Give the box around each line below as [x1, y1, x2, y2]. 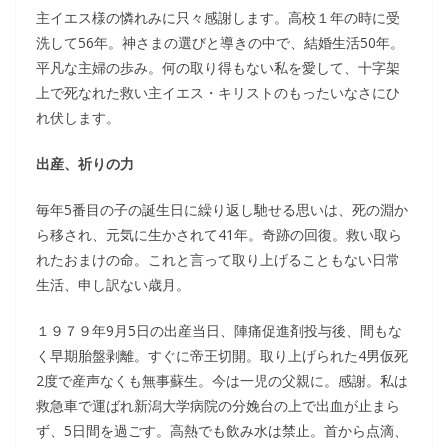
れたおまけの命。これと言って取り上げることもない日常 [36, 250, 400, 269]
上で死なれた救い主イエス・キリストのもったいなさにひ [36, 83, 400, 102]
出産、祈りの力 [36, 154, 134, 173]
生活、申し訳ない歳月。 [36, 275, 190, 294]
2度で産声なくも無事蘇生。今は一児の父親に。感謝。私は [36, 371, 408, 390]
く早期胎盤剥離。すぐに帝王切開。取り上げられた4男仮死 [36, 346, 408, 365]
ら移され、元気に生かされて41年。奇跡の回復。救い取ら [36, 225, 402, 244]
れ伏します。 [36, 108, 120, 127]
